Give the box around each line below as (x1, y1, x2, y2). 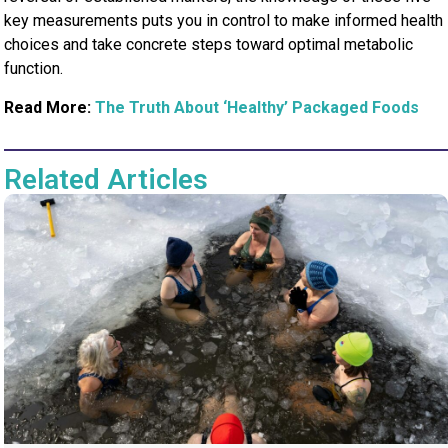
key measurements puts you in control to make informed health (4, 11, 444, 31)
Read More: (4, 97, 96, 117)
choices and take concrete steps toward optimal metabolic (4, 35, 414, 55)
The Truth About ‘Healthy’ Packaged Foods (95, 97, 420, 117)
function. (4, 59, 64, 79)
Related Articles (4, 163, 209, 197)
